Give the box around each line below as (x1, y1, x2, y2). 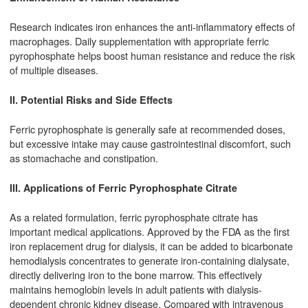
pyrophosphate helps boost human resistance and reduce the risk (9, 48, 295, 63)
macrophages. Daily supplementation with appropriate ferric (9, 34, 269, 49)
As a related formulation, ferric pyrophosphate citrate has (9, 210, 258, 225)
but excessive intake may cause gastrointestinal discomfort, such (9, 136, 291, 151)
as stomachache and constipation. (9, 151, 158, 166)
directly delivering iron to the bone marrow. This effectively (9, 267, 262, 283)
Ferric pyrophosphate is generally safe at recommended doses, (9, 122, 285, 137)
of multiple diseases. (9, 63, 98, 78)
